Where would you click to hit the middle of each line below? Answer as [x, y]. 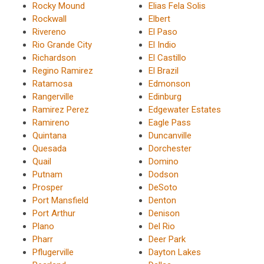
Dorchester [170, 148]
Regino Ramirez [63, 70]
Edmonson [169, 83]
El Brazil [163, 70]
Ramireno [51, 122]
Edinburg [165, 96]
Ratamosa [52, 83]
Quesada [49, 148]
